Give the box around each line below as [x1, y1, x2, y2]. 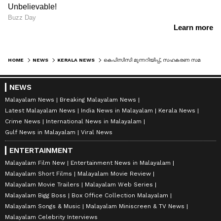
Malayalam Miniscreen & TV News [86, 203, 184, 210]
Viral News [81, 129, 112, 136]
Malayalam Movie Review [77, 170, 151, 178]
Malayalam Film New [5, 159, 65, 167]
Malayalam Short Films [5, 170, 72, 178]
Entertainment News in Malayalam [71, 159, 171, 167]
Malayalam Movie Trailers [5, 181, 79, 188]
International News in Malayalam [46, 118, 142, 125]
